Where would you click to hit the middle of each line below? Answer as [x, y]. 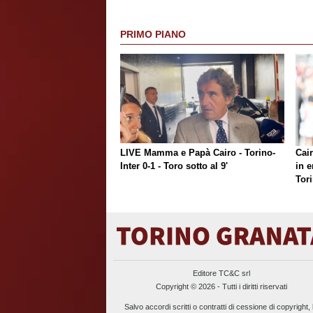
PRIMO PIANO [153, 34]
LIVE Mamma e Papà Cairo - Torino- [198, 152]
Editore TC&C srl [221, 273]
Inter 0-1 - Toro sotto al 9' [174, 166]
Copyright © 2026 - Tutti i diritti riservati [221, 286]
